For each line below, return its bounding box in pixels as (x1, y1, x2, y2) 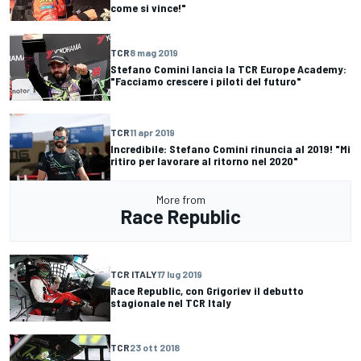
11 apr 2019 (130, 127, 175, 139)
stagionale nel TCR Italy (110, 295, 231, 309)
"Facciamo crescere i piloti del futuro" (110, 74, 301, 89)
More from (156, 193, 205, 206)
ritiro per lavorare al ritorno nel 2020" (110, 154, 298, 168)
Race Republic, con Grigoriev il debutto (110, 283, 304, 297)
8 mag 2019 (130, 47, 178, 59)
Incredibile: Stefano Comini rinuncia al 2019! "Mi (110, 142, 351, 156)
